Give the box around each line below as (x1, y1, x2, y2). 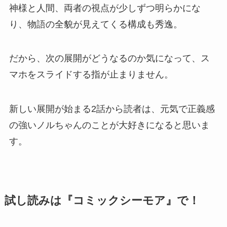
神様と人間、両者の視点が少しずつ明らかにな (9, 3, 201, 13)
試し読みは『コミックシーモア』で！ (4, 195, 200, 207)
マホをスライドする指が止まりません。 (9, 69, 173, 80)
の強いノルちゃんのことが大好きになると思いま (9, 120, 210, 131)
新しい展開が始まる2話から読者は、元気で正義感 (9, 104, 215, 115)
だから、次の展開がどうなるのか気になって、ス (9, 53, 210, 64)
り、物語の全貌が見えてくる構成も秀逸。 (9, 19, 182, 29)
